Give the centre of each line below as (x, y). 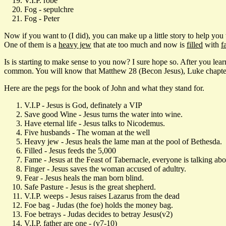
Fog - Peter (42, 18)
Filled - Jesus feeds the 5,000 (70, 150)
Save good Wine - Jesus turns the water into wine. (103, 114)
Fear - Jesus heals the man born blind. (84, 178)
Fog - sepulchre (49, 9)
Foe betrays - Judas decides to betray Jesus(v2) (98, 214)
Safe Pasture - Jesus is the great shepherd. (90, 187)
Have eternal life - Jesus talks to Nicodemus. (95, 123)
